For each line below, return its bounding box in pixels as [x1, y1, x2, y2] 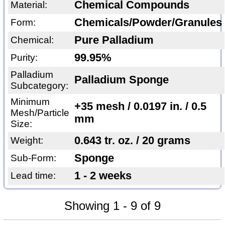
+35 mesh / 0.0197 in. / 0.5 [74, 100, 206, 113]
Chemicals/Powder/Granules [74, 16, 222, 29]
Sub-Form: [10, 152, 56, 163]
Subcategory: [10, 80, 68, 91]
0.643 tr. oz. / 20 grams [74, 134, 190, 147]
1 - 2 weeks [74, 169, 132, 182]
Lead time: [10, 170, 56, 181]
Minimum [10, 96, 50, 107]
